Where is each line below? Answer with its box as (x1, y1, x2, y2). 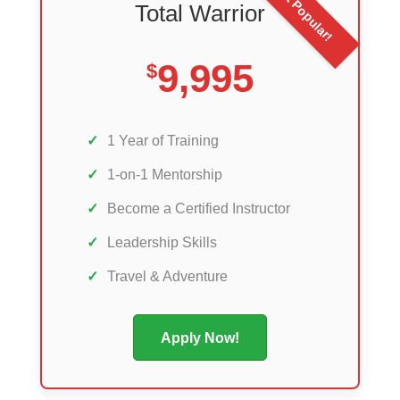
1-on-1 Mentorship (107, 166, 222, 183)
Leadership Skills (107, 234, 217, 251)
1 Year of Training (107, 132, 219, 149)
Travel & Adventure (107, 268, 228, 285)
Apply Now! (161, 329, 239, 346)
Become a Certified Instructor (107, 200, 290, 217)
